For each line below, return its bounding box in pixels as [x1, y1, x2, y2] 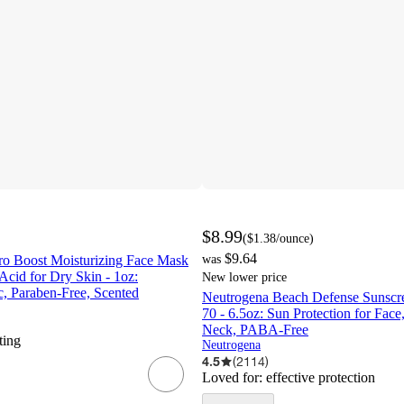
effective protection [266, 370, 375, 386]
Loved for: [202, 370, 266, 386]
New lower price [202, 271, 287, 285]
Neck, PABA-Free [202, 322, 308, 338]
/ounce [276, 232, 309, 246]
